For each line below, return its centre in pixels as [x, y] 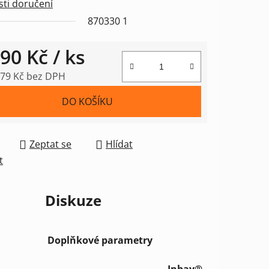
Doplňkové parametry [100, 240]
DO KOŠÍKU [87, 102]
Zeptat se [50, 144]
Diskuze [73, 201]
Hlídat [119, 144]
